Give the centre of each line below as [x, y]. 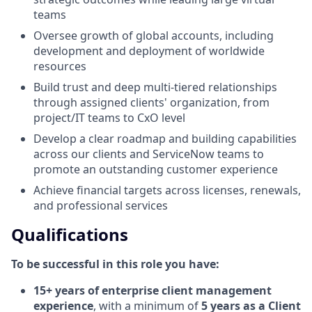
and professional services [101, 205]
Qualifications [70, 234]
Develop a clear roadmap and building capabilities [165, 138]
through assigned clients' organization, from [151, 102]
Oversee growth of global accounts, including [154, 35]
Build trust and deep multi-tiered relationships [155, 87]
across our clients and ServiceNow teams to [149, 154]
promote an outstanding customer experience [156, 169]
